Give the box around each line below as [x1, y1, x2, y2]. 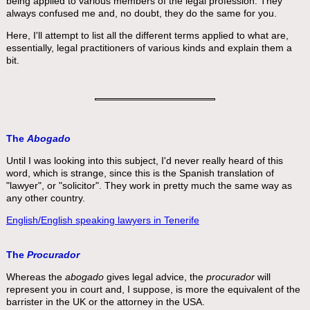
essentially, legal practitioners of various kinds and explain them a [6, 42, 292, 53]
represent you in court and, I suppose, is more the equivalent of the [6, 284, 300, 295]
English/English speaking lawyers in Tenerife [6, 215, 199, 226]
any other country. [6, 192, 85, 203]
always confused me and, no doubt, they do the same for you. [6, 8, 277, 19]
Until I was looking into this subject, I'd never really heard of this [6, 155, 283, 166]
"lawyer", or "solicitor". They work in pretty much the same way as [6, 180, 292, 191]
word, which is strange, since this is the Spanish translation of [6, 167, 274, 179]
